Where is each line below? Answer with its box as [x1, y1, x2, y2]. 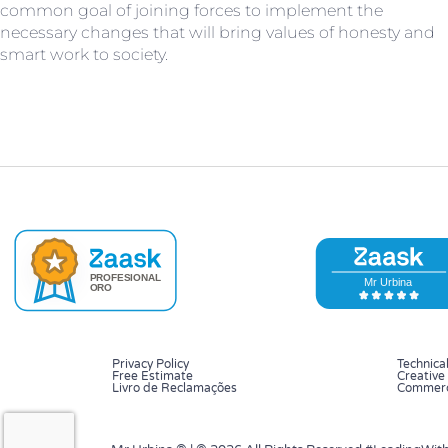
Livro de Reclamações [112, 381, 237, 396]
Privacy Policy [112, 357, 189, 372]
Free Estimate [112, 369, 193, 384]
